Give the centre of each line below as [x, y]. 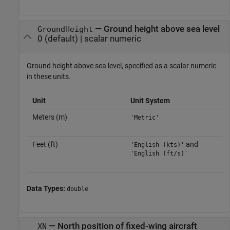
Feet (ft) [45, 145]
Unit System [150, 101]
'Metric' [145, 118]
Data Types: [47, 189]
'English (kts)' [157, 145]
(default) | [63, 39]
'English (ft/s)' [159, 154]
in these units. [49, 77]
